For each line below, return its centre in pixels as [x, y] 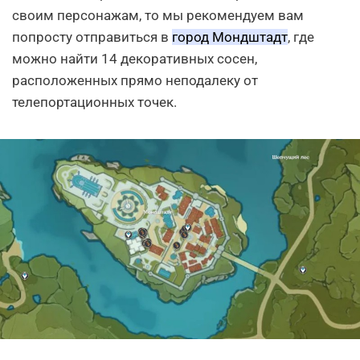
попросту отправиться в [92, 37]
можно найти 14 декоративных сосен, [135, 58]
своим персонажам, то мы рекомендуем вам [158, 15]
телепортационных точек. [94, 102]
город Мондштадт [230, 37]
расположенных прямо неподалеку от [135, 80]
